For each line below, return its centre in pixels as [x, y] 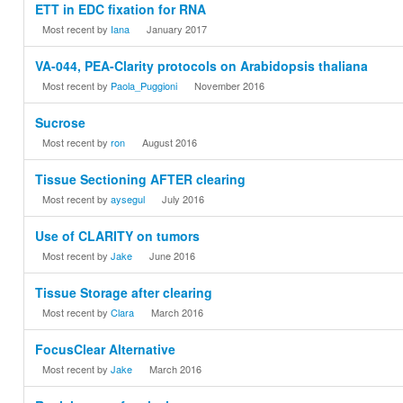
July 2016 [184, 199]
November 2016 [230, 86]
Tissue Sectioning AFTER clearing [141, 179]
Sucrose [61, 123]
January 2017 [177, 29]
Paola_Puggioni [144, 86]
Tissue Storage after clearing [124, 293]
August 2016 [170, 143]
